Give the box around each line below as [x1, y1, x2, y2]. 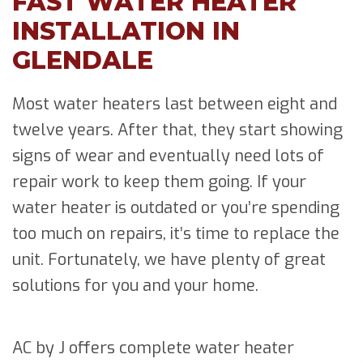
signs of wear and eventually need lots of [12, 144, 324, 167]
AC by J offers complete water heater [12, 336, 294, 359]
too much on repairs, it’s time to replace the [12, 222, 340, 245]
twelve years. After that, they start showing [12, 118, 343, 141]
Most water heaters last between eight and [12, 92, 337, 115]
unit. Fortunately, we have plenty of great [12, 248, 326, 271]
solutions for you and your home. [12, 274, 258, 297]
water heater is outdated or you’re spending [12, 196, 340, 219]
